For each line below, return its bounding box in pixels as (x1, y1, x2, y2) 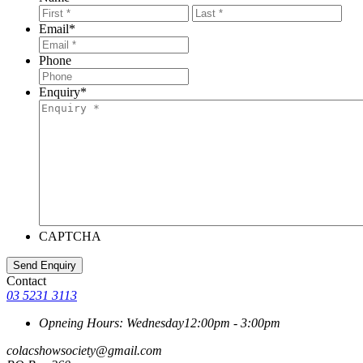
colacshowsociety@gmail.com (6, 343, 162, 357)
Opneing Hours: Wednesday (39, 315, 184, 330)
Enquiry (39, 84, 80, 99)
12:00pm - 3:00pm (184, 315, 280, 330)
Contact (6, 273, 46, 288)
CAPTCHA (39, 228, 101, 243)
